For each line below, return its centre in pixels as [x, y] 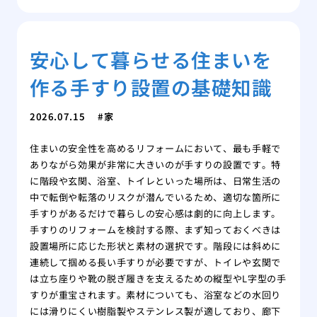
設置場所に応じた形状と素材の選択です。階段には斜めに [155, 246]
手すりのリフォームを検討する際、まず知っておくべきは [155, 230]
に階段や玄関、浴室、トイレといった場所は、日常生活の [155, 181]
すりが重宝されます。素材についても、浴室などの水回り [155, 295]
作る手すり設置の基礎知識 [151, 87]
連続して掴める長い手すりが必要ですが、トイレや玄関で [155, 263]
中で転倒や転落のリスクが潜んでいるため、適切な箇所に [155, 197]
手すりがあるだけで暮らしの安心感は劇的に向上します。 [155, 214]
